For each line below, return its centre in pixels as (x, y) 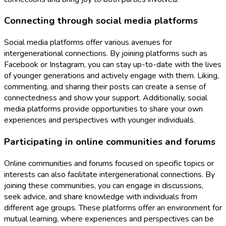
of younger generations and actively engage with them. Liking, (111, 76)
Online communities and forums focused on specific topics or (109, 163)
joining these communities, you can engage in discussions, (104, 185)
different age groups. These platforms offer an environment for (113, 208)
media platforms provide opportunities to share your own (103, 109)
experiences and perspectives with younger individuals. (100, 120)
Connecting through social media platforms (101, 21)
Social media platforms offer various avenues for (88, 43)
